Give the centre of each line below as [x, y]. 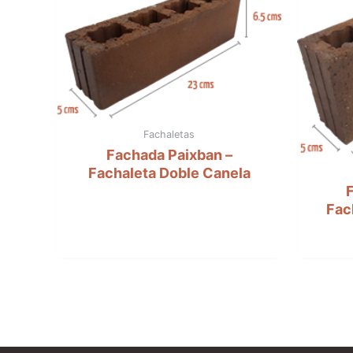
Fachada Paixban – [169, 155]
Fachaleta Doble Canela [169, 173]
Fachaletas [169, 135]
